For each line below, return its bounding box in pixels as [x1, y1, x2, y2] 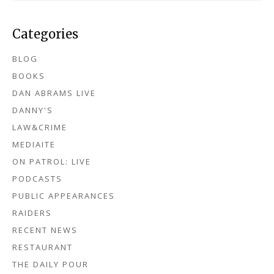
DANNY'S [12, 105, 53, 116]
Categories [12, 26, 78, 42]
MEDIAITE [12, 139, 56, 150]
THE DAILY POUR [12, 259, 89, 270]
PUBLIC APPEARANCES [12, 190, 115, 201]
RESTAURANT [12, 242, 73, 253]
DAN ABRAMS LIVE [12, 87, 96, 98]
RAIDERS [12, 207, 52, 218]
